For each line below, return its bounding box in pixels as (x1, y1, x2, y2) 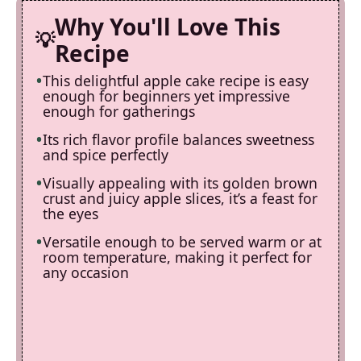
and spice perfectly (43, 145, 168, 164)
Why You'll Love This (55, 11, 280, 42)
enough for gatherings (43, 102, 195, 121)
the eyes (43, 204, 98, 223)
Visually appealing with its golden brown (43, 173, 317, 193)
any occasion (43, 263, 129, 282)
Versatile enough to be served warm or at (43, 232, 322, 251)
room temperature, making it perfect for (43, 247, 312, 267)
